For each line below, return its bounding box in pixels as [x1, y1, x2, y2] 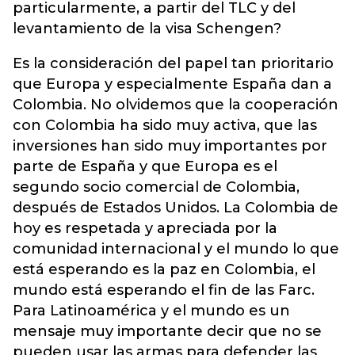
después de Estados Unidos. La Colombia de [13, 199, 338, 216]
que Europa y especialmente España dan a [13, 75, 332, 93]
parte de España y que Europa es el [13, 158, 277, 175]
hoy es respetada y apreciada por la [13, 219, 277, 237]
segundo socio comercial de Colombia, [13, 178, 300, 196]
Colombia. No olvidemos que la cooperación [13, 96, 338, 113]
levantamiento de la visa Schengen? [13, 20, 281, 37]
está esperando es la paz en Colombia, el [13, 261, 315, 278]
